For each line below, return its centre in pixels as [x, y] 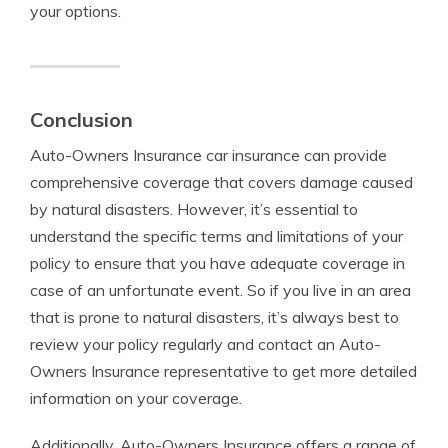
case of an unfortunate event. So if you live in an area [220, 290]
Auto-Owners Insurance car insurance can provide [208, 155]
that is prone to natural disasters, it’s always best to [214, 317]
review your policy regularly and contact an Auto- [205, 344]
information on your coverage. [136, 398]
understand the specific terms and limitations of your [216, 236]
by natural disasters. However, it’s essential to [194, 209]
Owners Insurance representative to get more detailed [223, 371]
